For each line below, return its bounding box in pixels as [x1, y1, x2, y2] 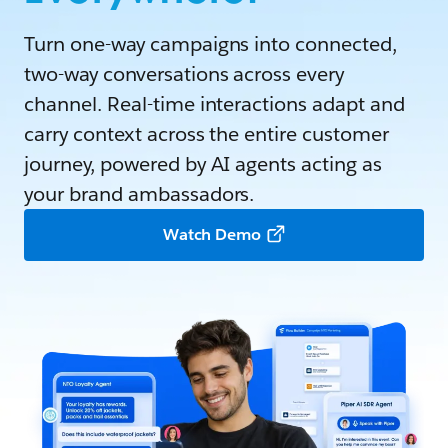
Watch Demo [162, 224, 262, 245]
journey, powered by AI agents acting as [24, 151, 383, 177]
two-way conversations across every [24, 61, 345, 87]
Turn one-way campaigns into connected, [24, 31, 398, 57]
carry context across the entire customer [24, 121, 390, 147]
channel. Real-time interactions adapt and [24, 91, 406, 117]
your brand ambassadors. [24, 181, 255, 207]
